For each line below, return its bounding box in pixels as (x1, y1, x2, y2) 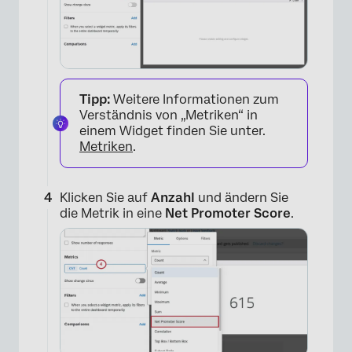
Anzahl (151, 189, 195, 205)
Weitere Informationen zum (110, 91, 279, 107)
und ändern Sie (195, 189, 288, 205)
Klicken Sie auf (60, 189, 151, 205)
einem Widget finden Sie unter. (79, 123, 266, 138)
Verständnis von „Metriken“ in (79, 107, 258, 123)
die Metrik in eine (60, 205, 165, 221)
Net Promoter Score (165, 205, 291, 221)
